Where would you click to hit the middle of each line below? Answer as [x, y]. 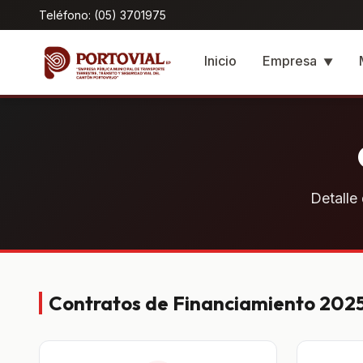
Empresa [291, 61]
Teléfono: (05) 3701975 [102, 15]
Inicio [220, 61]
